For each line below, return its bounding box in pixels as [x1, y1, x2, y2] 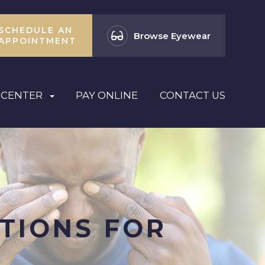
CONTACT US [159, 89, 225, 101]
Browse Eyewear [133, 30, 211, 41]
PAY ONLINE [76, 89, 138, 101]
